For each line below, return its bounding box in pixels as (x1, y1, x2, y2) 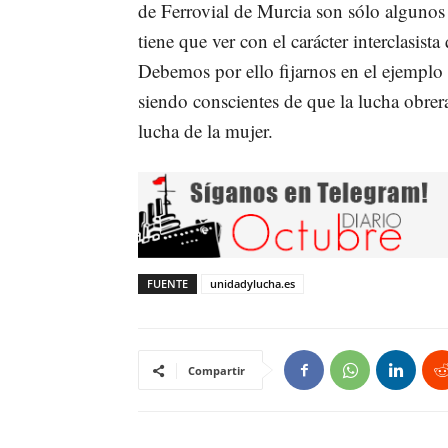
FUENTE (147, 276, 188, 292)
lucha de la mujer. (138, 118, 273, 144)
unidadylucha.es (210, 276, 295, 292)
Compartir (188, 363, 245, 379)
